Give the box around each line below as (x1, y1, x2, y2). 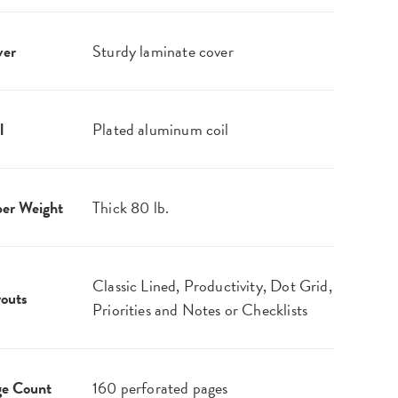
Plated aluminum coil (92, 117, 229, 142)
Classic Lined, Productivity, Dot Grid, (92, 274, 332, 298)
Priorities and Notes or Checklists (92, 298, 308, 322)
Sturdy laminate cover (92, 39, 234, 64)
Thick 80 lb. (92, 195, 170, 220)
